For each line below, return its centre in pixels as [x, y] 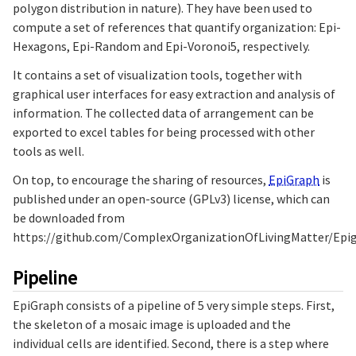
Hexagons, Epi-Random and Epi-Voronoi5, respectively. [161, 46]
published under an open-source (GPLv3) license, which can [171, 198]
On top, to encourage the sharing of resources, [141, 179]
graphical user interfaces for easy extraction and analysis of [174, 93]
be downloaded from [69, 217]
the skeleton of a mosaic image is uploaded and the [152, 324]
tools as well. [48, 151]
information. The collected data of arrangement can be [163, 112]
